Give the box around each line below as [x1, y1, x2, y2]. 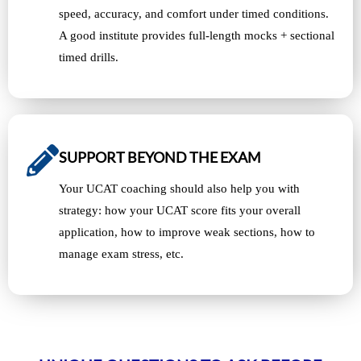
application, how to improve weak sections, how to [59, 225, 315, 239]
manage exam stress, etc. [59, 247, 184, 260]
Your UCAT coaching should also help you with [59, 181, 300, 195]
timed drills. [59, 50, 118, 64]
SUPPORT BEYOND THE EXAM [59, 147, 261, 166]
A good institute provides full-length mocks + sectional [59, 28, 334, 42]
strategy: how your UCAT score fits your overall [59, 203, 301, 217]
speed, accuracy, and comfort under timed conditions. [59, 6, 329, 20]
